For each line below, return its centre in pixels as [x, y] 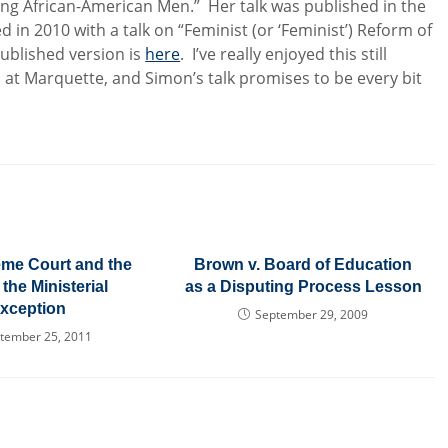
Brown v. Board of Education [303, 264]
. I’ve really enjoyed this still [284, 54]
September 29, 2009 [312, 314]
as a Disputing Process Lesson [303, 286]
